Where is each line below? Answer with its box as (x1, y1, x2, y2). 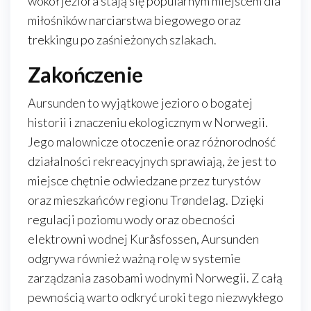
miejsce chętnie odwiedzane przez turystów (28, 173, 260, 188)
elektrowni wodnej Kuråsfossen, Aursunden (28, 231, 259, 246)
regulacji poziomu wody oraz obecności (28, 212, 235, 227)
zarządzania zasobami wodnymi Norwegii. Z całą (28, 270, 283, 285)
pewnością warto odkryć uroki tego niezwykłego (28, 289, 283, 305)
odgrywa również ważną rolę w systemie (28, 251, 241, 266)
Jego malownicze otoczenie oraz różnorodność (28, 134, 276, 149)
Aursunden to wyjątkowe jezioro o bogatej (28, 95, 253, 110)
